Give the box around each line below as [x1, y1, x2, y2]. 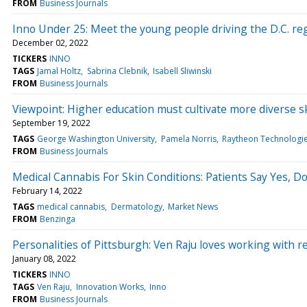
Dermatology [110, 200, 162, 212]
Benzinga [40, 212, 76, 225]
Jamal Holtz [37, 64, 82, 77]
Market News [167, 200, 218, 212]
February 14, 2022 [12, 184, 82, 197]
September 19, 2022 [12, 116, 90, 129]
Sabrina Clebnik [86, 64, 147, 77]
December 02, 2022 [12, 36, 88, 49]
